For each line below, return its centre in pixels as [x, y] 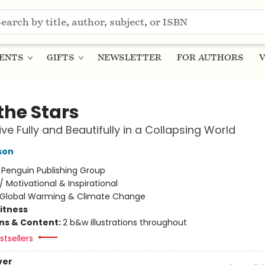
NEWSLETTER [130, 57]
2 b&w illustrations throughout [125, 222]
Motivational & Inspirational [62, 183]
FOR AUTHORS [210, 57]
